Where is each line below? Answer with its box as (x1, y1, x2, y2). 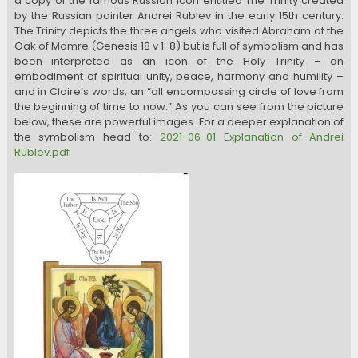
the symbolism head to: (14, 129, 160, 145)
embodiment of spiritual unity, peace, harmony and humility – (14, 68, 344, 84)
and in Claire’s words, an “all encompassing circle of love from (14, 83, 344, 99)
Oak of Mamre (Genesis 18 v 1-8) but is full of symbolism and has (14, 38, 344, 54)
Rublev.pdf (14, 144, 70, 160)
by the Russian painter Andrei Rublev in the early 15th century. (14, 7, 344, 23)
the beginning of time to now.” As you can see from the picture (14, 98, 344, 114)
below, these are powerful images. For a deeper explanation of (14, 113, 344, 129)
